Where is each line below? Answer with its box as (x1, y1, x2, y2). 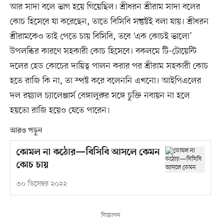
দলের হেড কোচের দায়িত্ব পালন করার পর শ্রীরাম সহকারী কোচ (9, 60, 208, 72)
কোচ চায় (16, 159, 48, 171)
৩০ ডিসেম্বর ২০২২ (16, 179, 67, 189)
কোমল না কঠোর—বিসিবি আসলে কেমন (16, 147, 160, 158)
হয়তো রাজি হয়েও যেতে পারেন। (9, 104, 110, 116)
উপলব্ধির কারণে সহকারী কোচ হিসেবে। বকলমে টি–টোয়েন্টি (9, 45, 196, 57)
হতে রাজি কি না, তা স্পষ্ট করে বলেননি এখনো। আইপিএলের (9, 74, 201, 87)
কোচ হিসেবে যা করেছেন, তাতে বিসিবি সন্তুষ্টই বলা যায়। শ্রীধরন (9, 15, 209, 28)
